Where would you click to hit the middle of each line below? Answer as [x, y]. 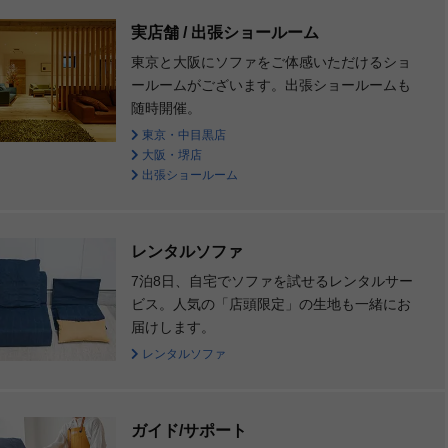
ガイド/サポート [188, 431]
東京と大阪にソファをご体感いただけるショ [270, 62]
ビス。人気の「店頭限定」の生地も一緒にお [270, 304]
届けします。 [172, 327]
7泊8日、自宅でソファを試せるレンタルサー [271, 281]
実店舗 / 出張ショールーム [224, 33]
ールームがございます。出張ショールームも [270, 85]
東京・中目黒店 [182, 135]
